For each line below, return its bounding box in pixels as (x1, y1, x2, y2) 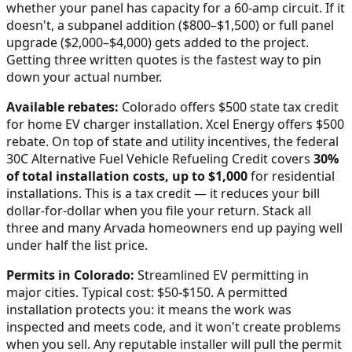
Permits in (6, 266, 74, 284)
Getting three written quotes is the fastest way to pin (6, 51, 321, 69)
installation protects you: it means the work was (6, 301, 291, 319)
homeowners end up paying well (145, 219, 343, 237)
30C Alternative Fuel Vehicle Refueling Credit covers (6, 150, 310, 168)
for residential (247, 167, 335, 185)
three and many (6, 219, 104, 237)
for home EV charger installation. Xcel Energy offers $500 (6, 115, 344, 134)
